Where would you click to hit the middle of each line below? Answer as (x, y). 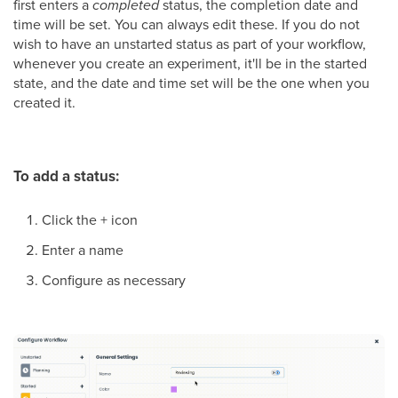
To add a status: (66, 176)
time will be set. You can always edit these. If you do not (187, 24)
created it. (44, 103)
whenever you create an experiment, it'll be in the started (190, 64)
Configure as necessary (114, 280)
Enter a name (83, 250)
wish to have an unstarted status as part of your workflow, (190, 44)
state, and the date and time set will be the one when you (191, 83)
